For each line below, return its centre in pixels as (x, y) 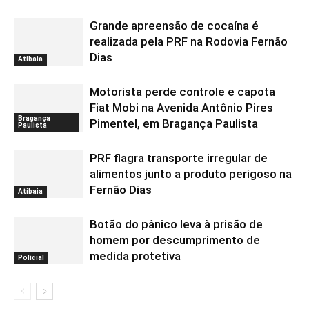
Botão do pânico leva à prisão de (176, 224)
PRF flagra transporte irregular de (179, 158)
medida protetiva (135, 256)
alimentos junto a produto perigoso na (191, 174)
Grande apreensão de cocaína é (174, 26)
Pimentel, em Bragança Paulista (174, 123)
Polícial (31, 257)
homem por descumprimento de (175, 240)
